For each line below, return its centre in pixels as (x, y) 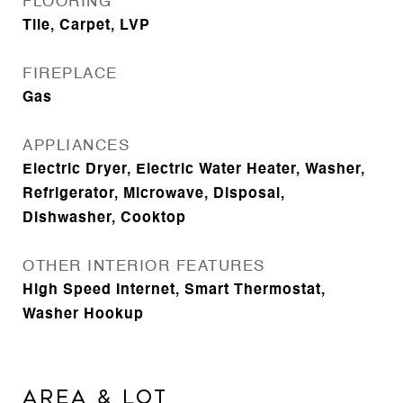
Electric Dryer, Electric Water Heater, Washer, (194, 170)
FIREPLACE (70, 74)
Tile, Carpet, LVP (86, 26)
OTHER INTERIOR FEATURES (144, 267)
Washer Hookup (83, 315)
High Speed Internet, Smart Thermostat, (174, 291)
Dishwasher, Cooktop (104, 219)
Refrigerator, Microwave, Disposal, (154, 194)
